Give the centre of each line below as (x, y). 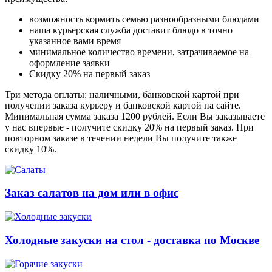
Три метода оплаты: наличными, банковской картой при (122, 94)
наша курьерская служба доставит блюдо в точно (131, 30)
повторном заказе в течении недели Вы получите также (121, 138)
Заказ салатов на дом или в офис (92, 193)
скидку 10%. (31, 149)
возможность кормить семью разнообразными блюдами (144, 19)
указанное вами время (75, 41)
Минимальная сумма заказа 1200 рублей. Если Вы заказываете (135, 116)
